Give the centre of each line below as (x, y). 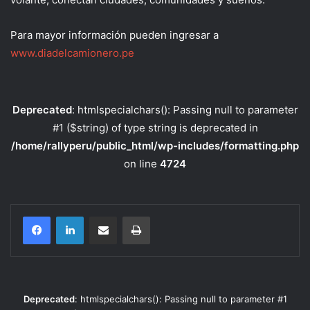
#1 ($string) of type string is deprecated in (155, 128)
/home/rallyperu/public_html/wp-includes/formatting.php (155, 146)
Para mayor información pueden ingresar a (115, 35)
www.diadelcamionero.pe (72, 53)
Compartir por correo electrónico (140, 216)
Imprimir (166, 216)
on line (142, 164)
